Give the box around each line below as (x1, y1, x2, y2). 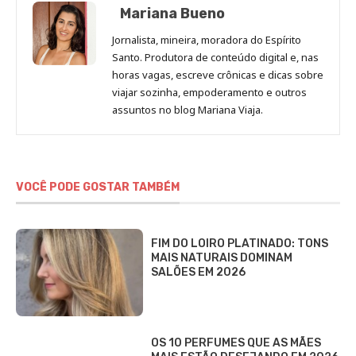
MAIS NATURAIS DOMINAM (151, 251, 292, 265)
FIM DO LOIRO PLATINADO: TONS (151, 237, 328, 251)
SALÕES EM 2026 (151, 265, 246, 280)
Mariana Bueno (120, 4, 225, 22)
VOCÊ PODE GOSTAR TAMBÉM (16, 180, 180, 194)
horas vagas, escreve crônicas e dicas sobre (112, 67, 323, 82)
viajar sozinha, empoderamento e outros (112, 84, 307, 99)
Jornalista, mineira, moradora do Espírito (112, 32, 301, 47)
